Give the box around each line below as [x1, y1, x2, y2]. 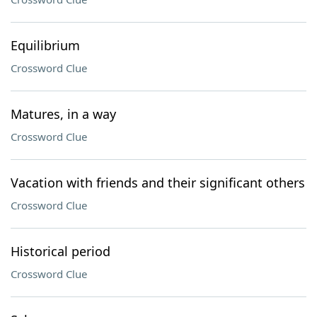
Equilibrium [11, 37, 80, 54]
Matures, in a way [11, 105, 116, 122]
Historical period [11, 243, 110, 260]
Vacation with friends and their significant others [11, 174, 305, 191]
